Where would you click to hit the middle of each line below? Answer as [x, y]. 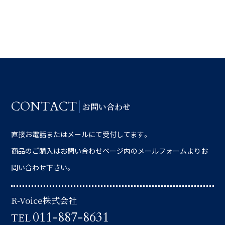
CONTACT [44, 106]
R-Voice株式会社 [44, 200]
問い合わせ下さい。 [42, 167]
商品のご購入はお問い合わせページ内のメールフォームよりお [110, 150]
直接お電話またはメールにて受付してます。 [81, 134]
